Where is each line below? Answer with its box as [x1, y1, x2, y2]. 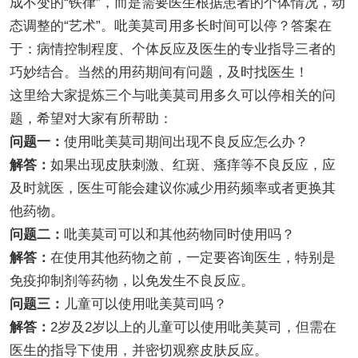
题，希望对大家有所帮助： [9, 110, 173, 126]
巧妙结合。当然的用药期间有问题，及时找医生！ [9, 64, 308, 80]
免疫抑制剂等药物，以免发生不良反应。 [9, 272, 254, 288]
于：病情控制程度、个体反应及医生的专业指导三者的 [9, 41, 336, 57]
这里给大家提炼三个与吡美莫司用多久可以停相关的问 [9, 87, 336, 103]
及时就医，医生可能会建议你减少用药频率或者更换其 [9, 180, 336, 196]
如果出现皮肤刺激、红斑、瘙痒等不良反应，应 [50, 157, 336, 173]
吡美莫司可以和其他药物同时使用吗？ [63, 226, 295, 242]
